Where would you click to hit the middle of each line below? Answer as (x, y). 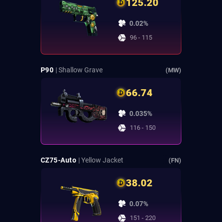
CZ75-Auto (58, 160)
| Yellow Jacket (101, 160)
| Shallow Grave (79, 70)
